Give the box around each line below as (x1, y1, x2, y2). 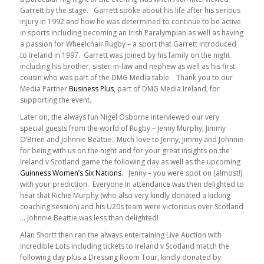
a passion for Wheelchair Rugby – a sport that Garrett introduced (19, 38, 236, 49)
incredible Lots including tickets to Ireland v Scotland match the (19, 241, 229, 252)
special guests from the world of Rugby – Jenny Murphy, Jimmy (19, 123, 226, 134)
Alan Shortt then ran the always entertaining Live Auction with (19, 230, 222, 240)
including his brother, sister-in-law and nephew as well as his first (19, 61, 235, 71)
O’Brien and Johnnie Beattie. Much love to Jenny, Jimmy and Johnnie (19, 134, 243, 145)
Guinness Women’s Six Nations (19, 168, 121, 179)
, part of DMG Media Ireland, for (113, 83, 220, 94)
